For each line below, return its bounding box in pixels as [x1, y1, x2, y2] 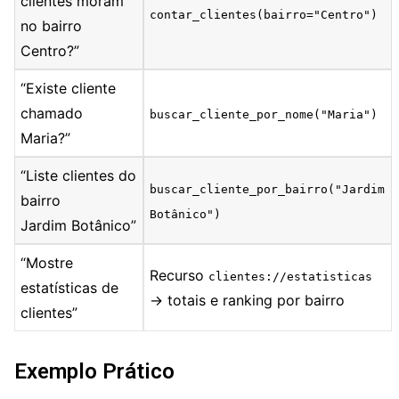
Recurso [150, 266, 209, 285]
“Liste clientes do [20, 167, 137, 185]
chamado [20, 104, 84, 123]
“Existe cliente [20, 79, 117, 98]
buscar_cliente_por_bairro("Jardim [150, 183, 386, 197]
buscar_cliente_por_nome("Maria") [150, 108, 379, 122]
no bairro [20, 17, 83, 36]
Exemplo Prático [14, 359, 175, 385]
